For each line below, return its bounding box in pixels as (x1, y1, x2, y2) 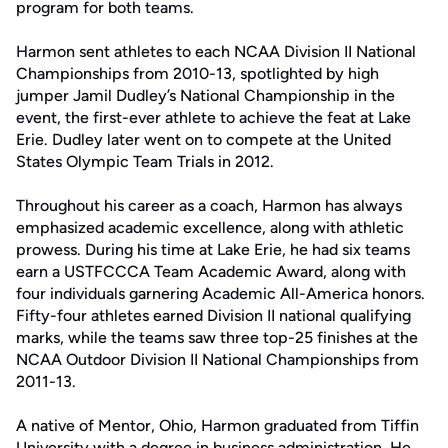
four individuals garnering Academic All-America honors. (16, 284, 425, 303)
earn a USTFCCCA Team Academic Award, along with (16, 262, 406, 281)
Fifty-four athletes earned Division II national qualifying (16, 306, 411, 325)
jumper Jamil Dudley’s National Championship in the (16, 86, 395, 105)
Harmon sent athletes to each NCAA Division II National (16, 42, 416, 61)
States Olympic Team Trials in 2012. (16, 152, 274, 171)
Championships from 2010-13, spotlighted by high (16, 64, 379, 83)
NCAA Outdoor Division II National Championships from (16, 350, 419, 369)
